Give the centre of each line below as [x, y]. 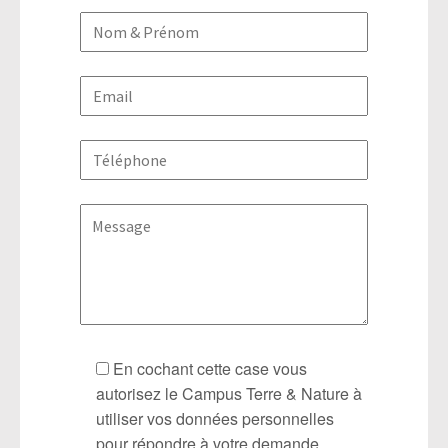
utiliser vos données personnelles [215, 419]
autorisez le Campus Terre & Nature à [229, 394]
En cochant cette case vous [210, 369]
